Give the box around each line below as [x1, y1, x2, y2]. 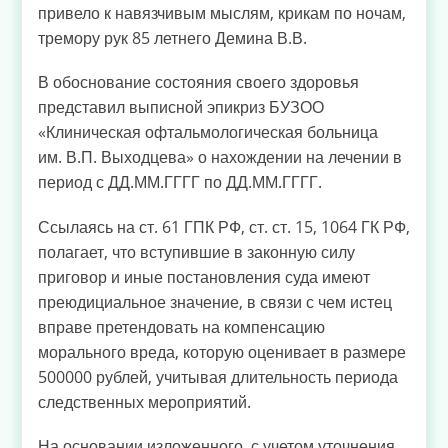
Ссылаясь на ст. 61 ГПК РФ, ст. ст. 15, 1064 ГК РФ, [38, 215, 410, 238]
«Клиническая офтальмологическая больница [38, 121, 378, 144]
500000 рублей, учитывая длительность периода [38, 365, 398, 388]
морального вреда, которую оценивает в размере [38, 340, 406, 363]
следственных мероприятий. [38, 390, 251, 413]
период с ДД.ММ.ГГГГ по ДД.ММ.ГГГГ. [38, 171, 322, 194]
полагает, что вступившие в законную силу [38, 240, 355, 263]
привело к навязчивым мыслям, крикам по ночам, [38, 2, 406, 25]
